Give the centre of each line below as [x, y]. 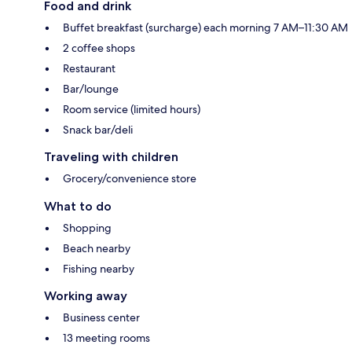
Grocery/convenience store [130, 178]
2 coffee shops [99, 48]
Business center [101, 317]
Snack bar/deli [98, 129]
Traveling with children [111, 156]
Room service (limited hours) [132, 109]
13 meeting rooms [106, 337]
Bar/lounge [91, 88]
